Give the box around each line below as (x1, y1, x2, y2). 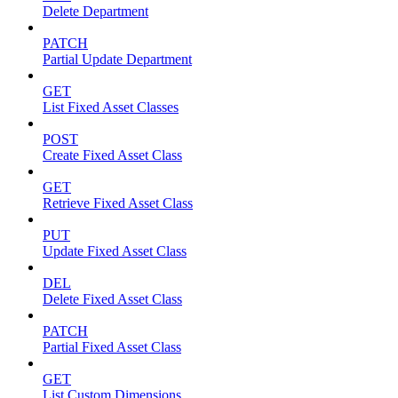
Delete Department (43, 3, 148, 19)
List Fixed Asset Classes (43, 99, 179, 115)
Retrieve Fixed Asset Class (43, 195, 193, 211)
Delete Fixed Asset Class (43, 291, 182, 306)
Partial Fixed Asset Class (43, 338, 181, 354)
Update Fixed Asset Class (43, 243, 187, 259)
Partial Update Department (43, 51, 192, 67)
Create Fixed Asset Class (43, 147, 182, 163)
